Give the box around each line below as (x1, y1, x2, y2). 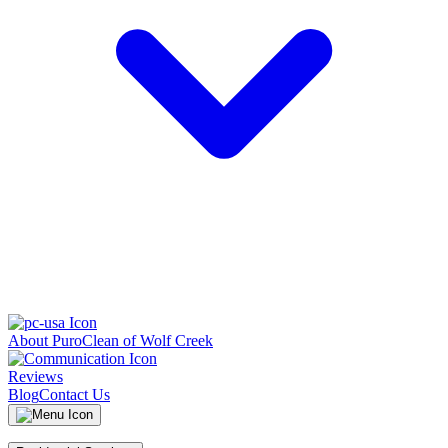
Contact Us (39, 386, 110, 403)
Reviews (8, 368, 63, 385)
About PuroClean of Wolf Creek (8, 332, 213, 349)
